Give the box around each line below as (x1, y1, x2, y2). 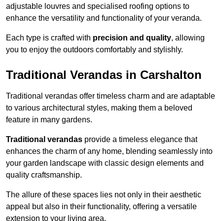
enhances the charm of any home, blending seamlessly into (6, 147, 213, 156)
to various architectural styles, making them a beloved (6, 104, 192, 112)
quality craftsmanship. (6, 171, 82, 180)
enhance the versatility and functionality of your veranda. (6, 14, 202, 23)
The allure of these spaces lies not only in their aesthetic (6, 190, 201, 199)
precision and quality (93, 34, 171, 42)
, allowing (171, 34, 205, 42)
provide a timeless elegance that (82, 135, 197, 144)
